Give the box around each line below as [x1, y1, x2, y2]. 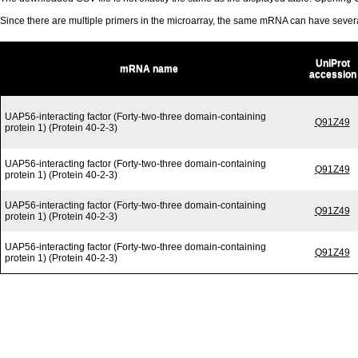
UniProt [315, 58, 350, 70]
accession [308, 69, 356, 81]
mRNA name [119, 63, 178, 75]
